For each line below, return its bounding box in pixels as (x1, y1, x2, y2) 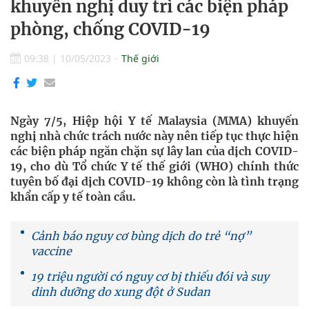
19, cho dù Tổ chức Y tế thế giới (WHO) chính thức (10, 159, 299, 173)
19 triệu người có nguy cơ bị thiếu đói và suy (31, 270, 269, 283)
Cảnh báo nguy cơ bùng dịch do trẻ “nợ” (31, 229, 251, 243)
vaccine (31, 244, 72, 258)
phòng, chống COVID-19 (10, 19, 210, 40)
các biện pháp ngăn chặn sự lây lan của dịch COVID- (10, 144, 299, 158)
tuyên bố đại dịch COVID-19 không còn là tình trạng (10, 175, 299, 188)
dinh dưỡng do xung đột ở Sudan (31, 285, 210, 299)
